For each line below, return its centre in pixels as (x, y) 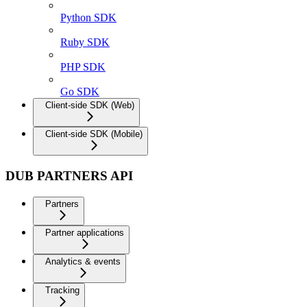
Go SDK (80, 92)
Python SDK (88, 18)
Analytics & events (83, 261)
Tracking (62, 290)
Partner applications (85, 232)
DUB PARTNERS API (69, 176)
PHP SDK (83, 67)
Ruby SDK (85, 42)
